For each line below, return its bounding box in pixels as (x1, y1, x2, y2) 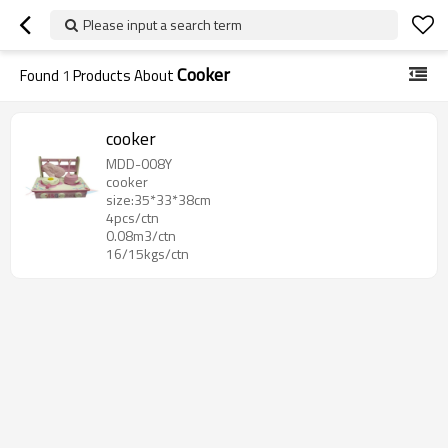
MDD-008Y (106, 153, 172, 174)
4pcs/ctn (106, 207, 159, 228)
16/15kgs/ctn (106, 243, 189, 264)
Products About (70, 64, 177, 87)
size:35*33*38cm (106, 189, 211, 210)
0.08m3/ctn (106, 225, 176, 246)
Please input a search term (83, 14, 242, 35)
